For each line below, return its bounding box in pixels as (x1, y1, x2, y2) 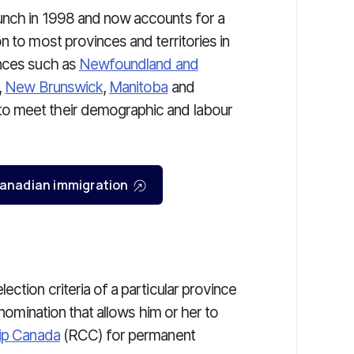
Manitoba (109, 78, 168, 96)
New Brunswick (5, 78, 103, 96)
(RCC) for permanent (59, 326, 195, 345)
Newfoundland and (78, 55, 198, 73)
